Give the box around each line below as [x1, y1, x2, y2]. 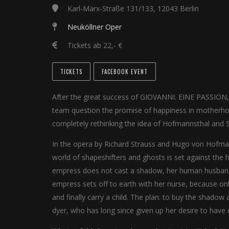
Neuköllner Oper [67, 22, 122, 32]
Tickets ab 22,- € [65, 40, 122, 50]
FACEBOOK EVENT [102, 67, 148, 76]
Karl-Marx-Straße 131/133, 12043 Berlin [67, 4, 199, 13]
